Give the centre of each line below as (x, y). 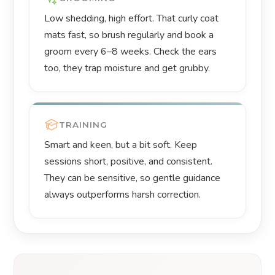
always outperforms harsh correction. (123, 195)
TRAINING (83, 124)
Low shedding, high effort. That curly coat (132, 19)
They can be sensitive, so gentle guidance (133, 178)
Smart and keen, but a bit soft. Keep (121, 145)
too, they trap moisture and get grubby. (127, 68)
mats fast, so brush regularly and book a (129, 35)
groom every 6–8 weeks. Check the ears (131, 52)
